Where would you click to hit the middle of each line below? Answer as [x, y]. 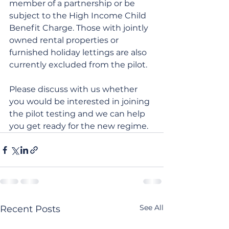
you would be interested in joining [81, 102]
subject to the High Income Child [79, 16]
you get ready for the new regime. [79, 126]
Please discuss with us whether [74, 89]
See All [152, 208]
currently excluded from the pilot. [78, 65]
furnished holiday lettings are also [79, 53]
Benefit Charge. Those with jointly [80, 28]
